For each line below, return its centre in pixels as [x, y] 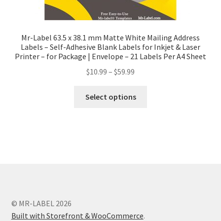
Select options [110, 96]
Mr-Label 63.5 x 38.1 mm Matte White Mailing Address [110, 38]
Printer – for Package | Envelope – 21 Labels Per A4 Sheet [110, 56]
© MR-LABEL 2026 [41, 203]
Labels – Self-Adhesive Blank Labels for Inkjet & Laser [110, 47]
